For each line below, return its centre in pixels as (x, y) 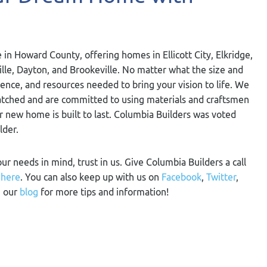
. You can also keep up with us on (91, 177)
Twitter (221, 177)
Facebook (181, 177)
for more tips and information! (103, 192)
